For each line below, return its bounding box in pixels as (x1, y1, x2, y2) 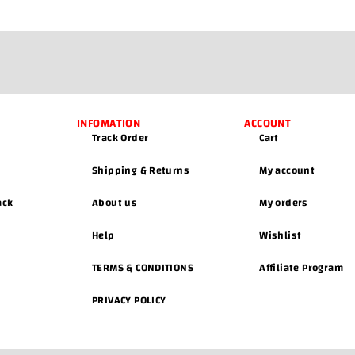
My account (259, 161, 315, 181)
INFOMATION (77, 113, 141, 135)
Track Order (92, 128, 149, 148)
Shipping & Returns (92, 161, 190, 181)
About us (92, 193, 138, 213)
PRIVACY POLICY (92, 291, 166, 311)
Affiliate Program (259, 258, 343, 278)
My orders (259, 193, 308, 213)
